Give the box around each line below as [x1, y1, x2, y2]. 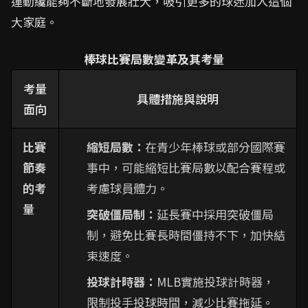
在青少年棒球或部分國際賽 [145, 138, 285, 156]
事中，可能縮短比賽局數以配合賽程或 [87, 159, 285, 177]
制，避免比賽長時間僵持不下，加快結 [87, 226, 285, 244]
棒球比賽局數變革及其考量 [84, 50, 224, 68]
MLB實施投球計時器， [157, 273, 274, 291]
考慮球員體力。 [87, 179, 168, 197]
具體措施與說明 [137, 90, 219, 108]
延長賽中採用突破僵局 [157, 206, 274, 223]
